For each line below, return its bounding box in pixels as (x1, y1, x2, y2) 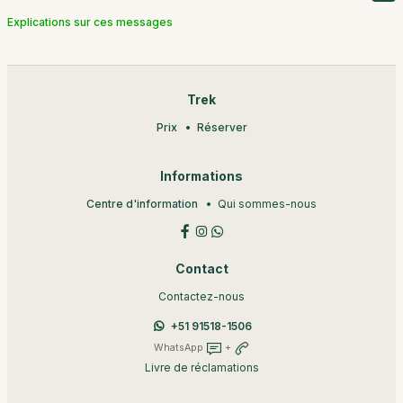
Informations (160, 169, 243, 184)
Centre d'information (86, 197, 198, 210)
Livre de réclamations (144, 361, 259, 374)
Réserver (196, 121, 247, 134)
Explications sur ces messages (7, 15, 173, 29)
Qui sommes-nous (218, 197, 317, 210)
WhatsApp (153, 341, 206, 354)
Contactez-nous (158, 290, 245, 303)
